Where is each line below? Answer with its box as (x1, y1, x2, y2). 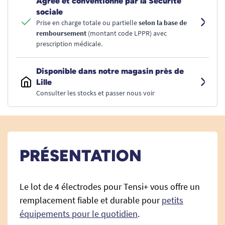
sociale (36, 7, 63, 17)
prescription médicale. (36, 39, 102, 48)
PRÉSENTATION (20, 146, 142, 165)
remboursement (36, 29, 88, 38)
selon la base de (139, 18, 187, 27)
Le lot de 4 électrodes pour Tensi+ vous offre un (20, 181, 200, 192)
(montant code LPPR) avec (88, 29, 167, 38)
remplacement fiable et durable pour (20, 194, 162, 206)
